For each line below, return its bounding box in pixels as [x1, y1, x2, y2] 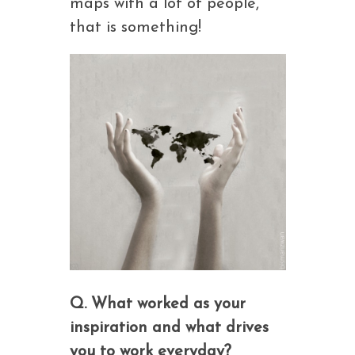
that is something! [69, 20, 201, 36]
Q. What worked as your [69, 296, 246, 312]
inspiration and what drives [69, 320, 269, 336]
